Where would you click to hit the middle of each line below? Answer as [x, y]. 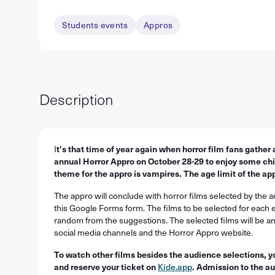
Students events [95, 25]
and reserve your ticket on [106, 267]
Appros [158, 25]
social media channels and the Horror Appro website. [153, 232]
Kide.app [175, 267]
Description [76, 99]
